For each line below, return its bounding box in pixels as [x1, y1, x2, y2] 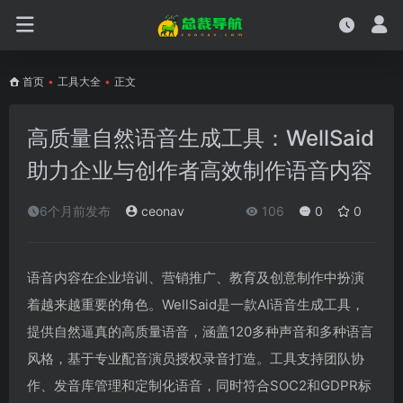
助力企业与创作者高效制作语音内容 [27, 157, 372, 184]
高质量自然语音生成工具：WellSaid [27, 125, 374, 151]
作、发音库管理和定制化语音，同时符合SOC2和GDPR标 [27, 377, 372, 394]
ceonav [138, 203, 184, 219]
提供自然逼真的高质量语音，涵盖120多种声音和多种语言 [27, 323, 373, 340]
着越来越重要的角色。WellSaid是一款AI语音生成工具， [27, 296, 364, 313]
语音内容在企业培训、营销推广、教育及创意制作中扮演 [27, 269, 364, 286]
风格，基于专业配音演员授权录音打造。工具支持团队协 [27, 350, 364, 367]
